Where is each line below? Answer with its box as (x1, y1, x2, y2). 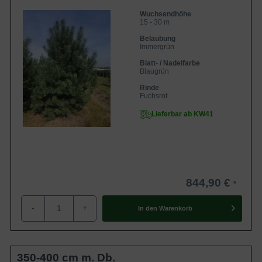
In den (137, 205, 157, 212)
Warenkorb (158, 205, 192, 212)
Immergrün (140, 42, 174, 51)
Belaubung (140, 34, 175, 43)
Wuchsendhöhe (140, 9, 191, 18)
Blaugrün (140, 67, 169, 75)
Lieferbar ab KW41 (151, 109, 213, 118)
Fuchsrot (140, 91, 167, 100)
